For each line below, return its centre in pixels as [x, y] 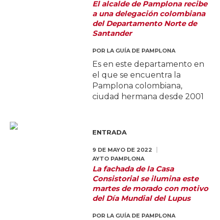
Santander [112, 33]
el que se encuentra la [137, 75]
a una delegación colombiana [149, 14]
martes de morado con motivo [151, 189]
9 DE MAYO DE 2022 [123, 150]
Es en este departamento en [149, 64]
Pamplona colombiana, [137, 86]
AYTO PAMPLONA [119, 159]
